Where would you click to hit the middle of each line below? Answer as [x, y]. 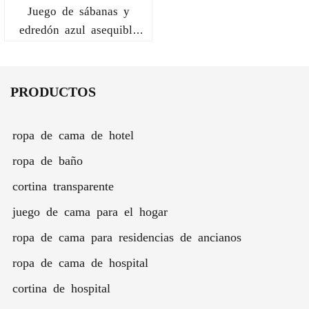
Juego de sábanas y [78, 10]
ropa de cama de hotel [73, 134]
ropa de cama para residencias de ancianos [127, 237]
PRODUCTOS [53, 91]
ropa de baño [48, 160]
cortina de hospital [61, 288]
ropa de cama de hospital [80, 262]
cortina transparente [63, 186]
